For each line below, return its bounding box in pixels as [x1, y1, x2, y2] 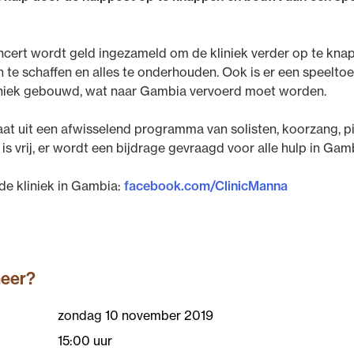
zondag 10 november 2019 [58, 307, 213, 323]
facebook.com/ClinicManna [124, 177, 288, 194]
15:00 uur [58, 332, 112, 348]
